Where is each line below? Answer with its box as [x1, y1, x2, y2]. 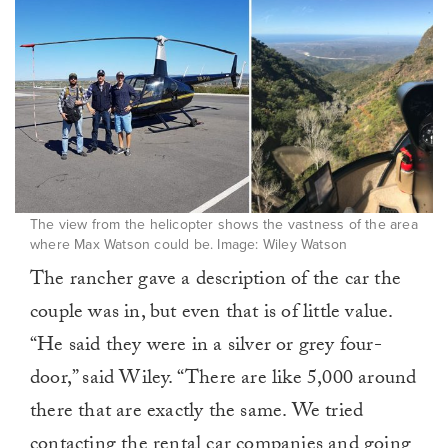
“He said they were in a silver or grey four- [30, 330, 382, 365]
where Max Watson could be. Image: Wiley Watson [30, 236, 348, 254]
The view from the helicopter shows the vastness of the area [30, 216, 418, 234]
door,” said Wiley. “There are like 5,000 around [30, 363, 417, 398]
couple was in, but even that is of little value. [30, 297, 393, 332]
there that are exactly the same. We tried [30, 396, 364, 431]
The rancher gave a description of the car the [30, 264, 402, 299]
